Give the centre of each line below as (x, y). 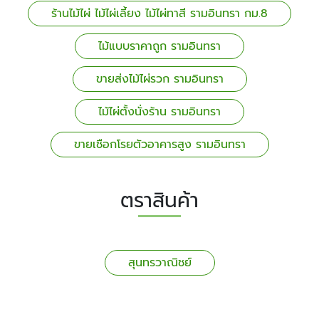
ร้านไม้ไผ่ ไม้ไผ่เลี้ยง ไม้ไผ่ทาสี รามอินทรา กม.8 (159, 13)
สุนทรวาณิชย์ (159, 262)
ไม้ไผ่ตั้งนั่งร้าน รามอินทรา (159, 111)
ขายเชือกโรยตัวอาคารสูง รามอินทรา (159, 144)
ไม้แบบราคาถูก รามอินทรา (159, 46)
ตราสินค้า (159, 200)
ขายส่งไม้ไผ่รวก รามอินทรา (159, 79)
